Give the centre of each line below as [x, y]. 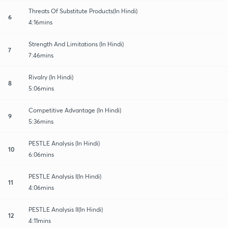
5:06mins [41, 88]
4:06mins [41, 187]
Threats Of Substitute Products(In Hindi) [83, 11]
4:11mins [40, 220]
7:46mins [41, 55]
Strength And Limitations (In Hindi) [76, 44]
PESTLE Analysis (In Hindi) [64, 143]
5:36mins [41, 121]
